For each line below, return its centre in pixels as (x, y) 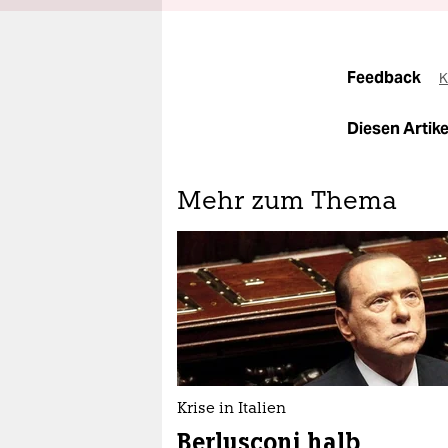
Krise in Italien (231, 409)
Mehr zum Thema (287, 202)
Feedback (385, 77)
